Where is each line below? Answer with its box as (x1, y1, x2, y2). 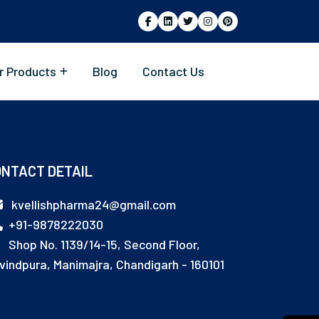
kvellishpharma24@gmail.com (9, 196, 176, 212)
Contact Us (142, 63, 204, 79)
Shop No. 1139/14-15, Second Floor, (6, 236, 200, 252)
